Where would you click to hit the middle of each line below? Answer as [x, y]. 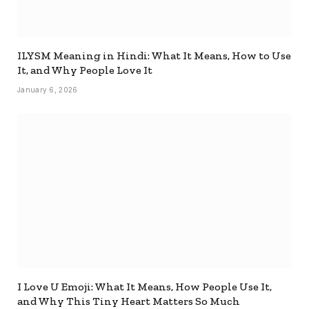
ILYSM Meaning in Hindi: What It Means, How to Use [154, 55]
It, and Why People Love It [85, 70]
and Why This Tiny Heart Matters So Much [129, 301]
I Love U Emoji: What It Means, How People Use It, [144, 286]
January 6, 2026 [48, 89]
